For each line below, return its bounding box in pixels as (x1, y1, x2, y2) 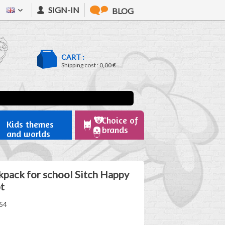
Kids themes (6, 119, 54, 130)
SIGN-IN (48, 5, 79, 15)
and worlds (6, 128, 50, 139)
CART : (61, 53, 84, 61)
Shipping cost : (61, 61, 99, 69)
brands (101, 124, 128, 135)
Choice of (101, 115, 138, 126)
